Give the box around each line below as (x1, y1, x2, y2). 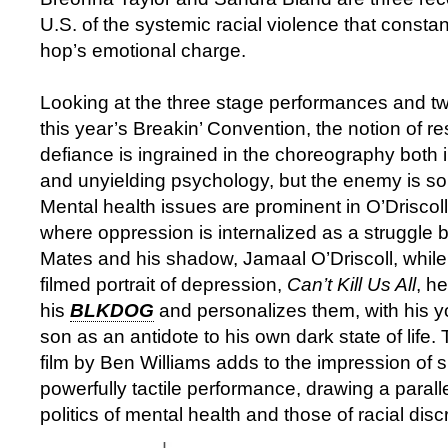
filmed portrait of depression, (40, 273, 287, 295)
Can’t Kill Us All (287, 273, 416, 295)
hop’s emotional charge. (40, 39, 256, 61)
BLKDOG (70, 299, 154, 321)
